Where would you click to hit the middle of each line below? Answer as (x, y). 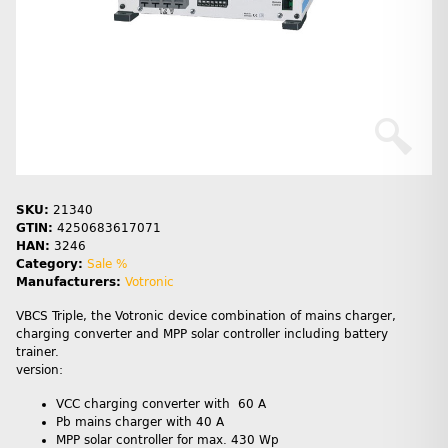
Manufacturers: (68, 282)
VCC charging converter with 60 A (161, 404)
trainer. (37, 352)
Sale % (107, 264)
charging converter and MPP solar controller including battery (202, 334)
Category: (51, 264)
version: (39, 370)
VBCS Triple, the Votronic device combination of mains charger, (206, 316)
